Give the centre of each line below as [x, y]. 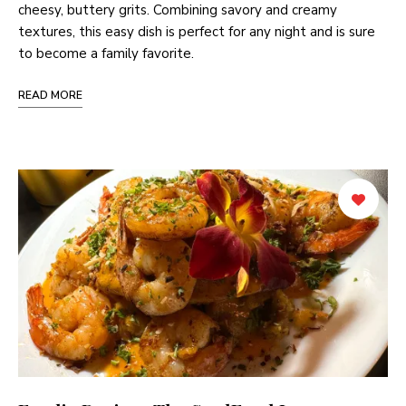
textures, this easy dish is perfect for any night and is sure [197, 31]
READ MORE [50, 95]
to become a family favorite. [106, 53]
